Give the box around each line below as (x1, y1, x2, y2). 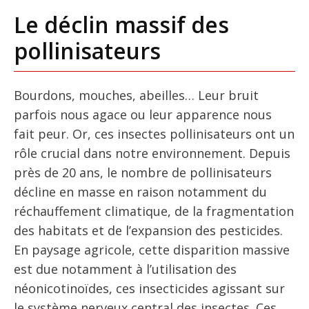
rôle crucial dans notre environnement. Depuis (14, 144, 290, 161)
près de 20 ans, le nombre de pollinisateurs (14, 163, 272, 181)
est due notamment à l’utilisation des (14, 260, 237, 277)
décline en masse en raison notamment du (14, 183, 267, 200)
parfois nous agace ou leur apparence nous (14, 106, 272, 123)
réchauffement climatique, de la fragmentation (14, 202, 294, 219)
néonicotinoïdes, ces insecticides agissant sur (14, 279, 285, 297)
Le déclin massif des (14, 9, 229, 39)
